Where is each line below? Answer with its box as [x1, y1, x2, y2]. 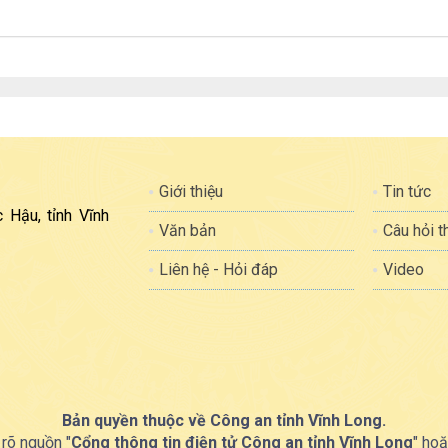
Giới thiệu [158, 182, 223, 201]
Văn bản [158, 221, 216, 240]
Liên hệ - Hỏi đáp [158, 260, 278, 279]
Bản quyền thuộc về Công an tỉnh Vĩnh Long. [61, 411, 386, 430]
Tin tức [383, 182, 432, 201]
